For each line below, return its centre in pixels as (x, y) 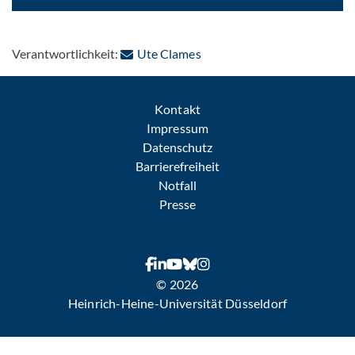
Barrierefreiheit (177, 166)
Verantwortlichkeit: (67, 53)
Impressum (177, 128)
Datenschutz (177, 147)
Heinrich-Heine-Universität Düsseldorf (177, 303)
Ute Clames (169, 53)
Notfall (177, 185)
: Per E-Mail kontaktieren (268, 52)
